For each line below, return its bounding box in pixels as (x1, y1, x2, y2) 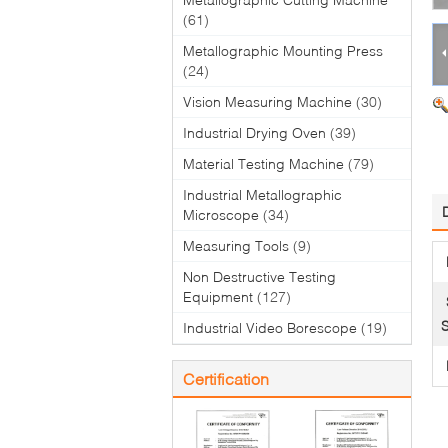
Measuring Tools (183, 236, 289, 254)
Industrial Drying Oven (183, 123, 326, 141)
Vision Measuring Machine (183, 92, 352, 110)
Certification (183, 368, 269, 388)
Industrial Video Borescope (183, 318, 357, 336)
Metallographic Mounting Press (183, 41, 383, 59)
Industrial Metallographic (183, 185, 342, 203)
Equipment (183, 287, 253, 305)
